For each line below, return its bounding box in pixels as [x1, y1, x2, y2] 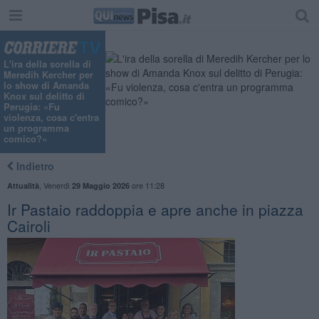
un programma [4, 121, 69, 135]
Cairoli [6, 214, 51, 236]
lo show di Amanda [4, 78, 89, 93]
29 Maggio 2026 [71, 179, 130, 191]
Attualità [6, 179, 39, 191]
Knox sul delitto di [4, 89, 85, 103]
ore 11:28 [129, 179, 164, 191]
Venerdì [43, 179, 72, 191]
